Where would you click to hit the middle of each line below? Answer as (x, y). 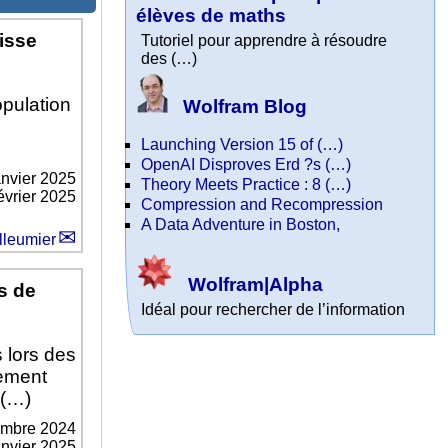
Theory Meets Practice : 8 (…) (246, 184)
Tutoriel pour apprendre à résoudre (264, 40)
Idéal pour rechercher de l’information (273, 310)
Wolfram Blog (243, 106)
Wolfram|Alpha (253, 285)
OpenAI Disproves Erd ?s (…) (246, 164)
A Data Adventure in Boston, (241, 224)
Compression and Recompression (262, 204)
